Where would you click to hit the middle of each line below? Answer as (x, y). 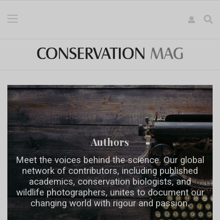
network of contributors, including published (110, 171)
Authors (110, 142)
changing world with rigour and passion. (110, 203)
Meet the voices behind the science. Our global (110, 160)
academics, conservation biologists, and (110, 182)
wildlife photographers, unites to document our (110, 192)
